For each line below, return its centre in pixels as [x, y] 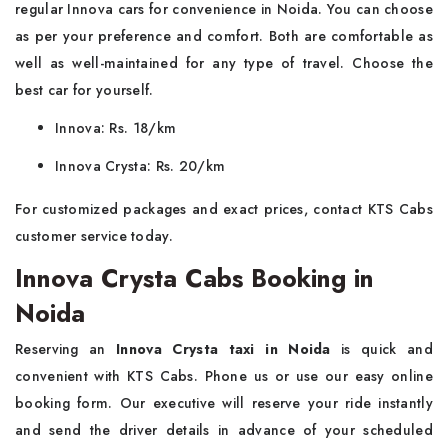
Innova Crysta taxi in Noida [218, 349]
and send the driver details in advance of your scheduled [224, 430]
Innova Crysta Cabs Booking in [194, 278]
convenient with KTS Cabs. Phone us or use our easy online [224, 376]
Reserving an [60, 349]
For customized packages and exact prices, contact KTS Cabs [224, 209]
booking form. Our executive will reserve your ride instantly [224, 403]
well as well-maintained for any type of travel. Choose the [224, 63]
